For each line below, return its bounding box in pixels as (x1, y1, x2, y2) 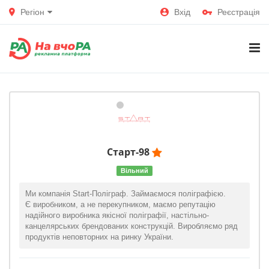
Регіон (20, 7, 44, 17)
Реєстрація (217, 7, 260, 17)
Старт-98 (107, 145, 152, 159)
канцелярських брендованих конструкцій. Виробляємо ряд (25, 222, 238, 231)
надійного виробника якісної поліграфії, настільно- (25, 211, 209, 220)
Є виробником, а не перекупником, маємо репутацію (25, 200, 216, 209)
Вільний (121, 167, 148, 174)
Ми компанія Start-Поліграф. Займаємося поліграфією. (25, 189, 226, 198)
